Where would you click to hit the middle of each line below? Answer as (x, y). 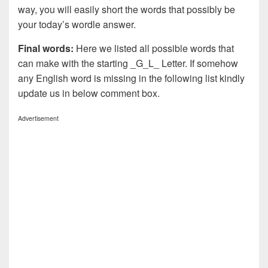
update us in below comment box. (89, 93)
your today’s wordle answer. (77, 24)
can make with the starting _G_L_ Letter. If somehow (128, 63)
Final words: (46, 48)
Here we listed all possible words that (154, 48)
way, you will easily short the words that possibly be (127, 9)
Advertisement (38, 118)
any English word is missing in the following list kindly (131, 78)
